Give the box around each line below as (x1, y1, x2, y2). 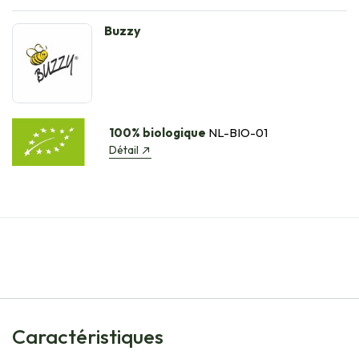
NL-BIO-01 (205, 125, 268, 141)
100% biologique (108, 125, 206, 141)
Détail (108, 143, 139, 158)
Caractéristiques (12, 323, 163, 349)
